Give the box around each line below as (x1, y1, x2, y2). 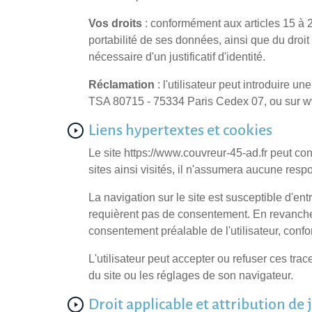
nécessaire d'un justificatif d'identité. (88, 51, 265, 63)
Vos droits (88, 17, 142, 30)
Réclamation (88, 79, 155, 91)
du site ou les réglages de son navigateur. (88, 270, 293, 282)
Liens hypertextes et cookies (88, 122, 272, 139)
